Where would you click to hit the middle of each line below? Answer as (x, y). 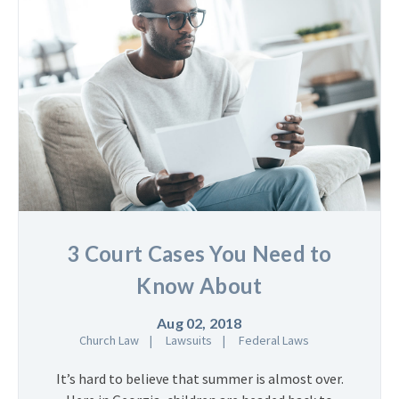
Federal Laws (274, 340)
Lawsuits (189, 340)
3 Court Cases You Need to (199, 253)
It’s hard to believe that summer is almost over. (199, 378)
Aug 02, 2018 (199, 322)
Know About (199, 285)
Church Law (109, 340)
